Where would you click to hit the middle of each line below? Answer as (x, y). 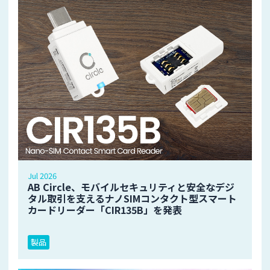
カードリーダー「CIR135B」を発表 (105, 210)
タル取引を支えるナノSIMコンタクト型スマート (132, 199)
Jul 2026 (42, 176)
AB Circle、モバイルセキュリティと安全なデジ (131, 187)
